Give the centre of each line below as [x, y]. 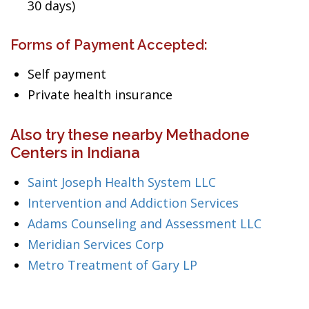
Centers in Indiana [75, 152]
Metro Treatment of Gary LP [112, 265]
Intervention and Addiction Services [133, 203]
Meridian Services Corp [96, 244]
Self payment [67, 74]
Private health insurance [100, 94]
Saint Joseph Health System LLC [122, 182]
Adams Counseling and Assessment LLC [144, 223]
